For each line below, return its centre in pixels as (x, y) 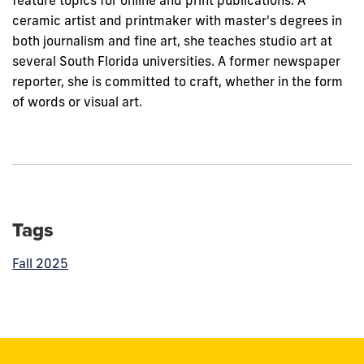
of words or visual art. (77, 102)
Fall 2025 (40, 264)
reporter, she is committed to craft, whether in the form (178, 82)
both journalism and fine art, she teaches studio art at (172, 41)
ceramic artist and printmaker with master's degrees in (177, 21)
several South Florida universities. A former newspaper (176, 61)
